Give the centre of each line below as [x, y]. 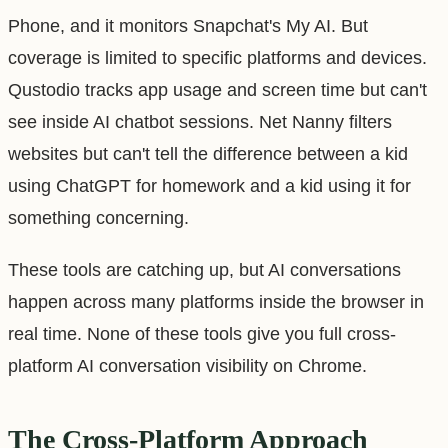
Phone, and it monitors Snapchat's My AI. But [188, 25]
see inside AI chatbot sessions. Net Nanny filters [200, 121]
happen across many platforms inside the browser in [216, 301]
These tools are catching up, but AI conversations [204, 269]
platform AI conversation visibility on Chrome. [187, 365]
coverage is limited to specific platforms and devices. [217, 57]
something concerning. [98, 217]
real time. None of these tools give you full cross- [202, 333]
